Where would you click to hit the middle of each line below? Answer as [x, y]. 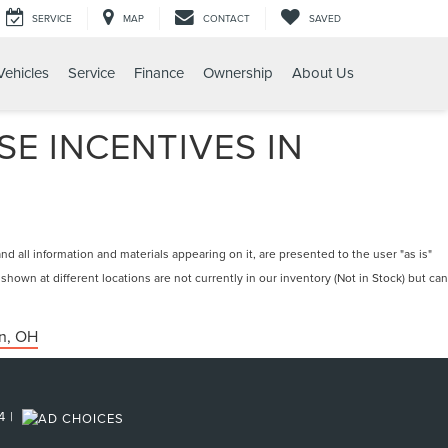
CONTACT [226, 18]
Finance [158, 73]
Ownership [237, 73]
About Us [322, 73]
